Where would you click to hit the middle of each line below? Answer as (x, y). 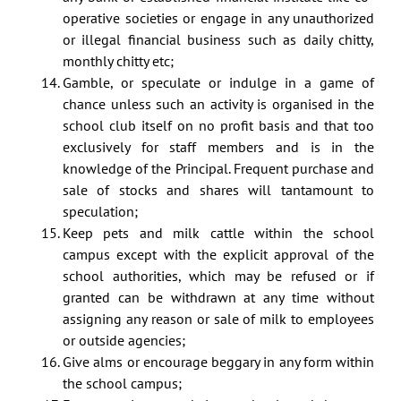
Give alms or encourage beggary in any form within (218, 362)
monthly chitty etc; (118, 61)
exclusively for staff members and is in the (218, 147)
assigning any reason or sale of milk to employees (218, 319)
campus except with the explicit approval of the (218, 255)
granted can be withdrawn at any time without (218, 298)
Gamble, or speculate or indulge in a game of (218, 83)
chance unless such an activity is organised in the (218, 104)
